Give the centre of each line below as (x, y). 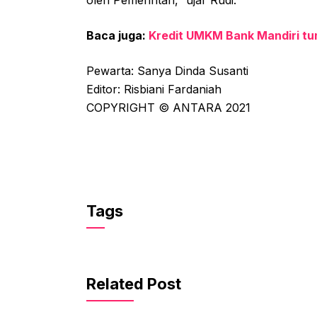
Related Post (134, 284)
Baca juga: (117, 36)
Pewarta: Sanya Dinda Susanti (167, 71)
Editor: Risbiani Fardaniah (154, 90)
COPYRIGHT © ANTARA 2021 (168, 108)
